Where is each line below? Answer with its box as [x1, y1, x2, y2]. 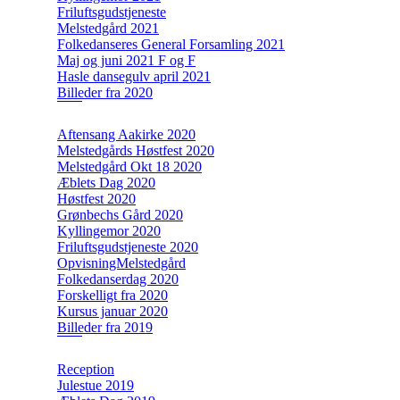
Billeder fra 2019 [57, 319, 153, 335]
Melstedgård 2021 [57, 20, 159, 36]
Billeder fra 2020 [57, 84, 153, 100]
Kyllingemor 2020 [57, 222, 161, 238]
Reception [57, 361, 114, 377]
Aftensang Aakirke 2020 [57, 126, 196, 142]
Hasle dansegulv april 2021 [57, 68, 211, 84]
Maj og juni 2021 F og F [57, 52, 196, 68]
